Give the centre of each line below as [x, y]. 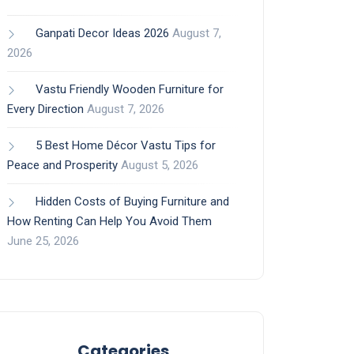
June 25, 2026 [43, 241]
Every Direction [45, 109]
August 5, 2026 [160, 166]
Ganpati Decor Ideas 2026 [102, 34]
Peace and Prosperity [62, 166]
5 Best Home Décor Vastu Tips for [126, 146]
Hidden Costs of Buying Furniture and [132, 202]
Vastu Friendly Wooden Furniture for [130, 90]
